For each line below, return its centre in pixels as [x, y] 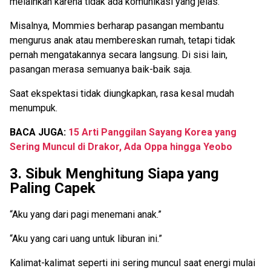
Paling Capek [53, 188]
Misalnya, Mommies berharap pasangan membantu [117, 26]
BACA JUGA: [39, 132]
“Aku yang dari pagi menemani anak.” [86, 214]
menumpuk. [34, 108]
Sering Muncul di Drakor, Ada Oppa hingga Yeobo [121, 147]
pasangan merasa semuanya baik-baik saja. [101, 70]
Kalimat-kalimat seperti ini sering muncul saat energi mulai [132, 263]
